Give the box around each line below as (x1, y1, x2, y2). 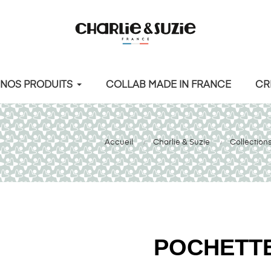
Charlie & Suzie (153, 139, 210, 146)
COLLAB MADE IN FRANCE (105, 80, 231, 90)
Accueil (105, 139, 133, 146)
